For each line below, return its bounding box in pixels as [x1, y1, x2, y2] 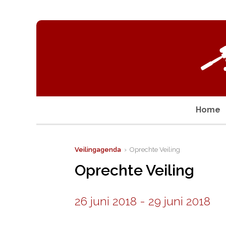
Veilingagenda [75, 146, 121, 153]
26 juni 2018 [75, 194, 137, 208]
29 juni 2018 [148, 194, 210, 208]
